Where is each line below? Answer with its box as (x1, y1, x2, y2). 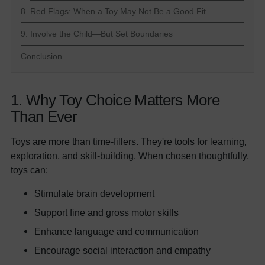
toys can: (11, 164, 48, 175)
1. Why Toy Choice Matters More (11, 91, 220, 109)
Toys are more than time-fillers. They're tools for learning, (11, 135, 247, 147)
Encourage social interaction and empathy (34, 244, 211, 256)
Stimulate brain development (34, 188, 154, 199)
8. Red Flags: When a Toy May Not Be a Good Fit (21, 6, 206, 16)
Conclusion (21, 51, 62, 61)
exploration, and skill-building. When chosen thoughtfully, (11, 150, 249, 161)
